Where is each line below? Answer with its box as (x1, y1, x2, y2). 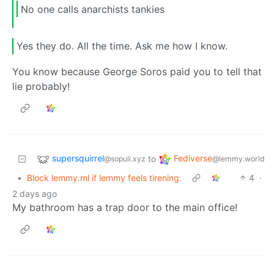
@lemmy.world (212, 154, 265, 164)
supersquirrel (52, 153, 104, 164)
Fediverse (174, 153, 212, 164)
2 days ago (12, 188, 57, 199)
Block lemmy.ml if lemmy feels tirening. (27, 172, 182, 183)
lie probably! (12, 80, 70, 93)
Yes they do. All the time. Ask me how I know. (17, 40, 228, 53)
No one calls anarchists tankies (21, 2, 165, 15)
